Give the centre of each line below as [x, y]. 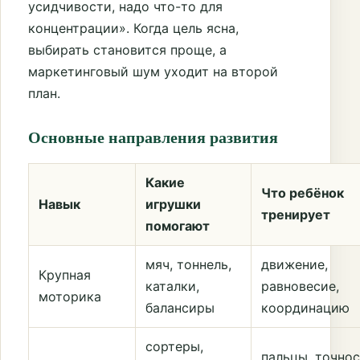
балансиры [180, 307]
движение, [295, 264]
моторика [70, 296]
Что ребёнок [303, 192]
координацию [305, 307]
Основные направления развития [153, 137]
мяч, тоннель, [188, 264]
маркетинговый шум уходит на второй [153, 72]
